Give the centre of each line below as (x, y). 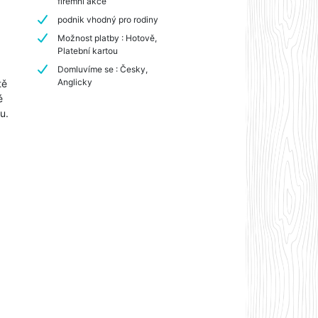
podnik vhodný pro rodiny (108, 19)
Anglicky (75, 82)
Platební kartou (88, 50)
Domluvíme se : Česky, (103, 69)
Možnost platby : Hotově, (108, 38)
